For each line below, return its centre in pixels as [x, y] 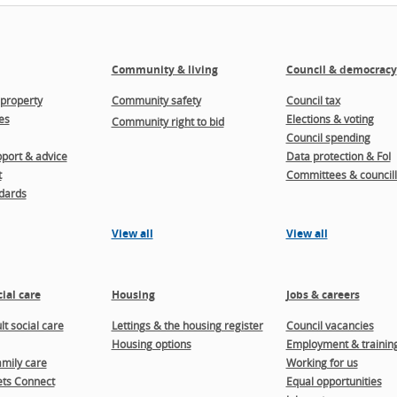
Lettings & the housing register [187, 325]
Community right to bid [167, 121]
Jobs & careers [323, 295]
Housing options [151, 344]
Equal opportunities [334, 381]
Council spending [328, 137]
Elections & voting [330, 119]
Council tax [313, 100]
